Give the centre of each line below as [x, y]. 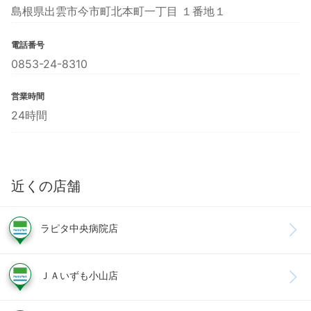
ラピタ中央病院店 [79, 228]
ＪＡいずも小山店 [79, 275]
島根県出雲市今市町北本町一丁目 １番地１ [118, 11]
